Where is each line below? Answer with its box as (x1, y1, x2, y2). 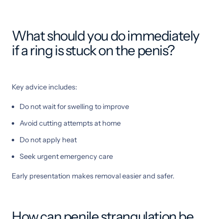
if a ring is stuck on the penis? (12, 42, 175, 59)
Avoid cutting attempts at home (20, 118, 121, 128)
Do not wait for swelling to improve (20, 102, 129, 111)
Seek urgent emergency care (20, 152, 113, 161)
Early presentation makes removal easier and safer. (12, 171, 175, 180)
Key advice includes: (12, 82, 77, 91)
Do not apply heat (20, 135, 77, 144)
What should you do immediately (12, 27, 200, 44)
